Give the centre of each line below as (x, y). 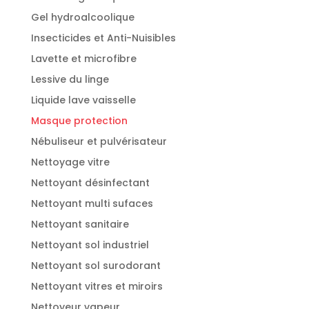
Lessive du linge (70, 79)
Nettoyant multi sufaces (92, 203)
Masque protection (79, 120)
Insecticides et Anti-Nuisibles (103, 38)
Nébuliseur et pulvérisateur (99, 141)
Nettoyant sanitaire (80, 224)
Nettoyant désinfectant (90, 182)
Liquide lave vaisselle (83, 100)
